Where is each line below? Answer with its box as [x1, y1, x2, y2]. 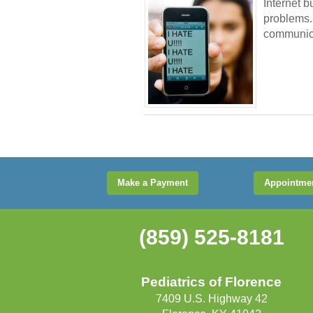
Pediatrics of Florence [141, 275, 282, 290]
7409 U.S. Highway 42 [155, 293, 268, 305]
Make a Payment [117, 177, 188, 188]
